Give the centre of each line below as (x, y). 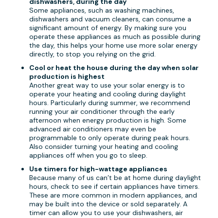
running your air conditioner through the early (102, 112)
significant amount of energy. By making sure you (108, 28)
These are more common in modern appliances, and (113, 195)
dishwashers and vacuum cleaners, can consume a (110, 19)
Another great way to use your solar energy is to (107, 85)
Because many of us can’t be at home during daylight (115, 178)
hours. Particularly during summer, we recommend (110, 103)
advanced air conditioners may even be (93, 129)
